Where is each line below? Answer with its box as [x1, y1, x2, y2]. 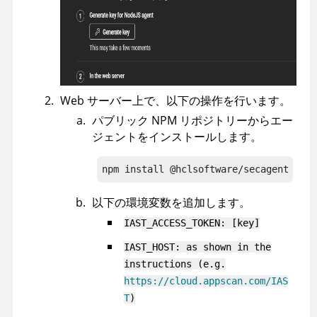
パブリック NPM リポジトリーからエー [92, 112, 293, 128]
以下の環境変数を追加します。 [92, 194, 250, 210]
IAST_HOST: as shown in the [124, 241, 271, 253]
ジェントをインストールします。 [92, 128, 262, 144]
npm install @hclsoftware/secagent [102, 163, 289, 175]
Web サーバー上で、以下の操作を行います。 [60, 92, 291, 108]
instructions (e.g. [124, 258, 226, 270]
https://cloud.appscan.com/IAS [124, 275, 288, 287]
